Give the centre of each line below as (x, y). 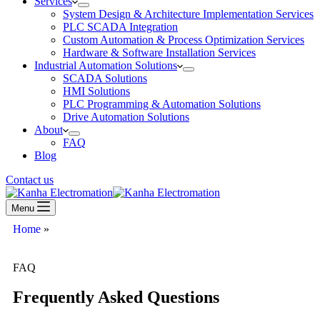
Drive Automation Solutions (126, 117)
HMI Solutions (96, 91)
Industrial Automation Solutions (106, 65)
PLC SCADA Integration (120, 27)
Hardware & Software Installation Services (159, 52)
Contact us (30, 180)
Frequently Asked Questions (116, 297)
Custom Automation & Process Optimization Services (184, 40)
